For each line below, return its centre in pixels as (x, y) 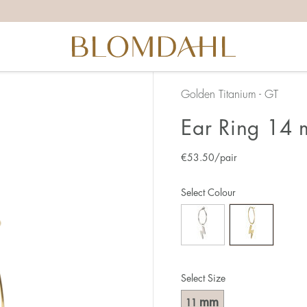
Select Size (203, 279)
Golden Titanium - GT (230, 95)
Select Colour (208, 193)
